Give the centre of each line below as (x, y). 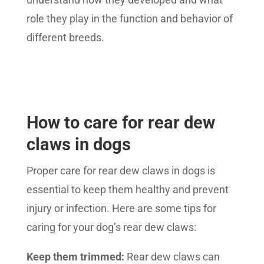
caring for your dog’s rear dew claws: (111, 227)
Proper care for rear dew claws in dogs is (121, 171)
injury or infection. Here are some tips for (121, 209)
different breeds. (65, 38)
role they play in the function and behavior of (129, 19)
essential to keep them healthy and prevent (127, 190)
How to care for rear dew (121, 123)
